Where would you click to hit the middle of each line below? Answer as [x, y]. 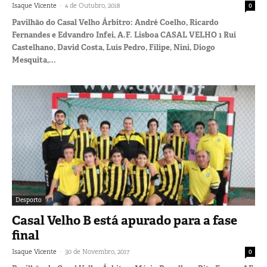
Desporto [29, 200]
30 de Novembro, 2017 [97, 251]
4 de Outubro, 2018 [92, 6]
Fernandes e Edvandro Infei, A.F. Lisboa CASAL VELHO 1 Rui [124, 35]
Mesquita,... [34, 60]
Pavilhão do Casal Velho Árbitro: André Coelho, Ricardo [115, 23]
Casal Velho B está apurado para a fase [125, 220]
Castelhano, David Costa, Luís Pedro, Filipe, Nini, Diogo [114, 48]
